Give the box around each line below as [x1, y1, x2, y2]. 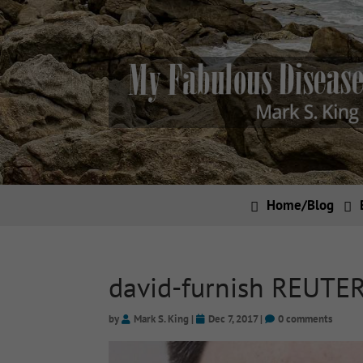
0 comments [278, 312, 333, 327]
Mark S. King [134, 312, 190, 327]
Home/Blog [266, 195, 334, 214]
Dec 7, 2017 [208, 312, 258, 327]
